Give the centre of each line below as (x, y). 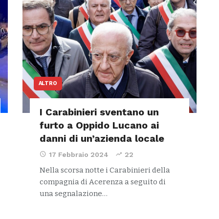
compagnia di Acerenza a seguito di (102, 182)
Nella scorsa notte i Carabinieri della (105, 170)
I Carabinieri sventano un (99, 112)
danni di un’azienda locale (102, 138)
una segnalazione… (73, 194)
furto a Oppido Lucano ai (99, 125)
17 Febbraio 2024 (78, 154)
